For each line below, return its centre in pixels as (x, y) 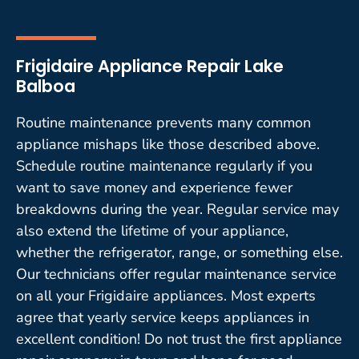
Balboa (46, 86)
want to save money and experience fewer (154, 187)
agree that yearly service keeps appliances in (163, 317)
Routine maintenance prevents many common (163, 122)
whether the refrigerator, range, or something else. (179, 252)
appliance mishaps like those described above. (168, 144)
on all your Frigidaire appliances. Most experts (166, 295)
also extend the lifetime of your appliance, (152, 230)
